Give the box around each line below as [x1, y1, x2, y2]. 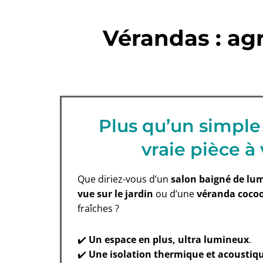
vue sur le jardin [77, 187, 153, 200]
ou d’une [153, 187, 197, 200]
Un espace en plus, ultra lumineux [89, 233, 249, 246]
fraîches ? [77, 202, 119, 215]
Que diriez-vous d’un [77, 173, 171, 186]
